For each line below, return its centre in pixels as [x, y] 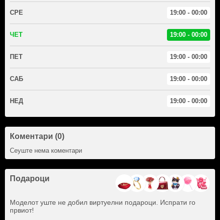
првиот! [22, 210]
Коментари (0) [37, 136]
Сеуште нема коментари [46, 150]
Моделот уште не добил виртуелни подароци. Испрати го [103, 202]
